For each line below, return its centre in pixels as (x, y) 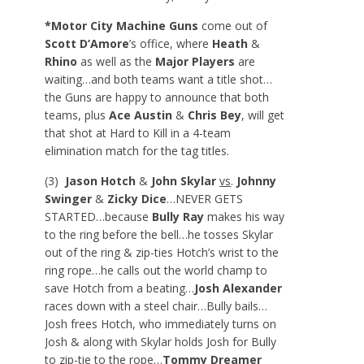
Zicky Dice (136, 198)
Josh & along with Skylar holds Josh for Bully (161, 341)
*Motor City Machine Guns (122, 25)
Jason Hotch (97, 180)
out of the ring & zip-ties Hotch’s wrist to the (162, 252)
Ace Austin (141, 115)
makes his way (245, 216)
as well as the (117, 61)
